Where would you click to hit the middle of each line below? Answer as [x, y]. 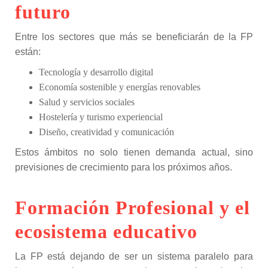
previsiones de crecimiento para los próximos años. [124, 167]
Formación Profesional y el [133, 208]
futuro [43, 12]
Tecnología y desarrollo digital [96, 72]
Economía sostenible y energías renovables [120, 87]
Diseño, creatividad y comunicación [106, 132]
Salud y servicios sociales [87, 102]
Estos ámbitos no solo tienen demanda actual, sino [134, 152]
